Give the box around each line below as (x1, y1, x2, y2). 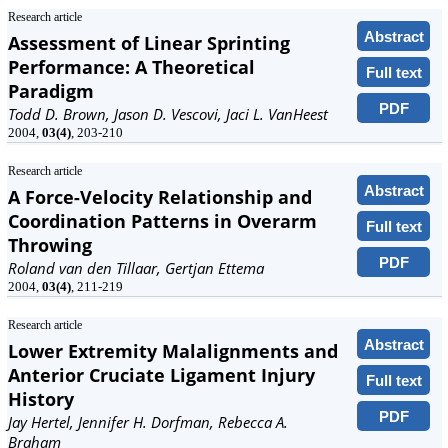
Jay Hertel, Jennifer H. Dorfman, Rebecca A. (8, 412, 288, 432)
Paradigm (8, 79, 94, 103)
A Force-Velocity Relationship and (8, 185, 312, 209)
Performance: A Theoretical (8, 55, 255, 79)
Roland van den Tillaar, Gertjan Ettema (8, 258, 264, 278)
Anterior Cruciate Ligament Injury (8, 363, 315, 387)
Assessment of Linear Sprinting (8, 31, 290, 55)
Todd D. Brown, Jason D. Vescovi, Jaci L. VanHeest (8, 104, 328, 124)
